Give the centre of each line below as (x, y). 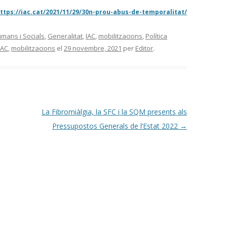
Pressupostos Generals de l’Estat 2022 (116, 126)
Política (156, 36)
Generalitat (65, 36)
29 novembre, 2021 (93, 48)
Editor (144, 48)
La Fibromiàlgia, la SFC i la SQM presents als (114, 112)
